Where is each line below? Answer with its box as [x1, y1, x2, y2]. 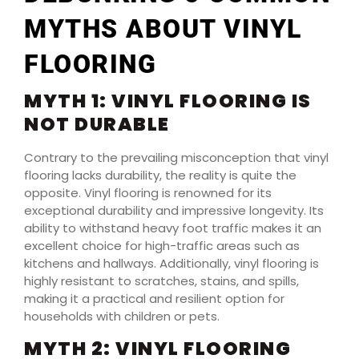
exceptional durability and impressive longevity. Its [24, 202, 324, 220]
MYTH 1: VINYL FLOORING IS [24, 88, 312, 115]
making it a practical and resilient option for [24, 290, 284, 308]
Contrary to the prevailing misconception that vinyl [24, 149, 329, 167]
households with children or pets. [24, 308, 220, 325]
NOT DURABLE [24, 111, 170, 138]
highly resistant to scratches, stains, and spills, [24, 272, 299, 290]
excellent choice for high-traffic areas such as [24, 237, 300, 255]
